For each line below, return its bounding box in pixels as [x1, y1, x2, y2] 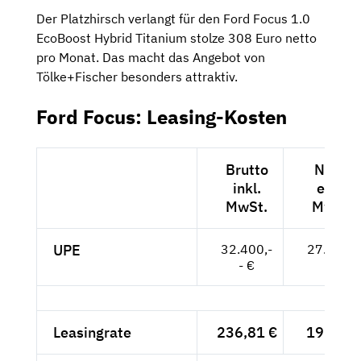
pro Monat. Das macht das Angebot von [36, 49, 265, 66]
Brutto [225, 160, 268, 179]
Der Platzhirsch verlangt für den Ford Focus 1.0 [36, 10, 310, 27]
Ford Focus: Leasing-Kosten [36, 104, 287, 131]
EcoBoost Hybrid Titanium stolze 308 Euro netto [36, 30, 317, 47]
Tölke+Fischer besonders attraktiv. [36, 68, 238, 85]
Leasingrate [53, 322, 131, 342]
